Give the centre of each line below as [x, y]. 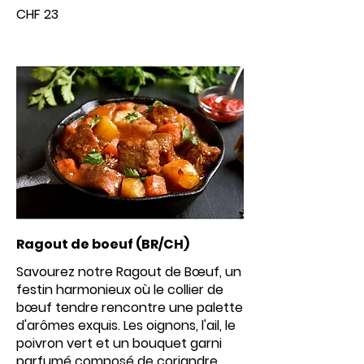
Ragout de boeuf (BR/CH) [103, 244]
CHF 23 [37, 14]
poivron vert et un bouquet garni [119, 343]
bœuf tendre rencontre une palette [130, 308]
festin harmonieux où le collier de [120, 290]
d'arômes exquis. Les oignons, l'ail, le [126, 325]
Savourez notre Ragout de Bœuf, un [129, 272]
